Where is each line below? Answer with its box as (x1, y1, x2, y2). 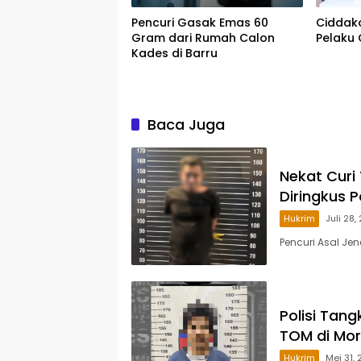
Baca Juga (147, 114, 225, 135)
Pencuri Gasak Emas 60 (131, 14, 268, 31)
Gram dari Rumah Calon (131, 29, 275, 46)
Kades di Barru (131, 44, 218, 61)
